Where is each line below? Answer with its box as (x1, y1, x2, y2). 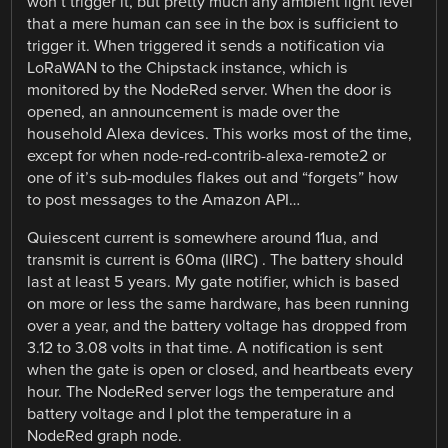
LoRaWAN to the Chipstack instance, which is (27, 58, 349, 79)
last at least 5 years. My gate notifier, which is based (27, 272, 400, 293)
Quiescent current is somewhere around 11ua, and (27, 228, 379, 249)
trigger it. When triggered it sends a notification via (27, 36, 386, 57)
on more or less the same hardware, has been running (27, 294, 410, 315)
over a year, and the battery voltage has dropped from (27, 316, 408, 337)
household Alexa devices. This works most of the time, (27, 124, 413, 145)
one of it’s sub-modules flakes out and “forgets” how (27, 168, 399, 189)
